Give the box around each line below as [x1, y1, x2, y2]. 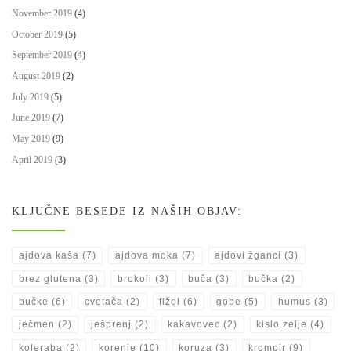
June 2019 [12, 112, 50, 124]
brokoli [117, 273, 152, 284]
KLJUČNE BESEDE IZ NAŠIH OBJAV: [12, 204, 242, 217]
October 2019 [12, 28, 63, 40]
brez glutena [18, 273, 81, 284]
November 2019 [12, 7, 72, 19]
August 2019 [12, 71, 60, 81]
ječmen [18, 319, 55, 331]
